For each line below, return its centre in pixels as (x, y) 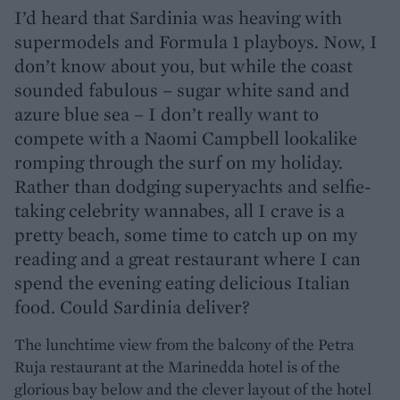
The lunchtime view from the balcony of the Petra (184, 344)
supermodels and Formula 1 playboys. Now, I (196, 41)
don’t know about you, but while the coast (183, 65)
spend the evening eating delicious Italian (182, 282)
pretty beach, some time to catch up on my (186, 234)
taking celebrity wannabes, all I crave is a (179, 210)
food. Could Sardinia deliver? (132, 306)
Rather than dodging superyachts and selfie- (193, 186)
